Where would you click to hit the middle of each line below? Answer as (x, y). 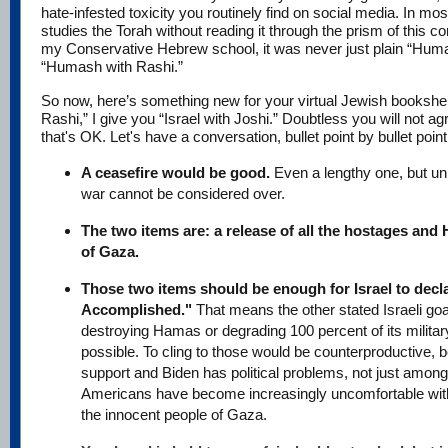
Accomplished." (138, 310)
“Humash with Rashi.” (112, 67)
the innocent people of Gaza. (174, 415)
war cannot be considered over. (183, 194)
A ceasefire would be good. (177, 173)
